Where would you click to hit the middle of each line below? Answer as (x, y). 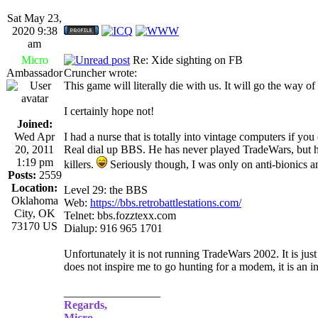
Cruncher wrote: (100, 72)
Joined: (34, 124)
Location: (34, 187)
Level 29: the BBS (106, 190)
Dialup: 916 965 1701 (113, 228)
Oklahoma (34, 200)
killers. (80, 164)
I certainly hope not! (109, 111)
